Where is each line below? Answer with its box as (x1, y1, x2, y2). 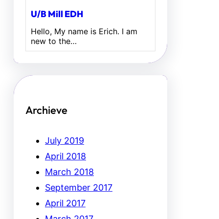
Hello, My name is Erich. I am (31, 26, 137, 37)
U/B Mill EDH (31, 8, 83, 20)
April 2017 (45, 197, 86, 208)
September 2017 (45, 182, 112, 193)
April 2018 (45, 151, 86, 161)
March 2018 (45, 166, 94, 177)
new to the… (31, 36, 77, 46)
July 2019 (45, 135, 84, 146)
